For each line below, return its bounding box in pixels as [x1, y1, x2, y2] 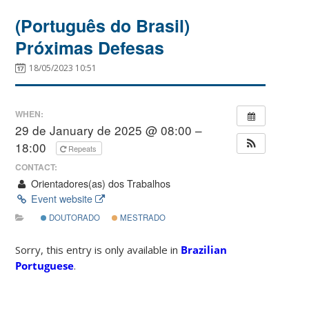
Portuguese [15, 259, 74, 273]
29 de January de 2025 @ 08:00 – [15, 121, 203, 139]
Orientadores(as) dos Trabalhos [28, 176, 170, 190]
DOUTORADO [47, 212, 101, 223]
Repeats [68, 143, 99, 154]
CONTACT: [15, 160, 58, 173]
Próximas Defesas [15, 34, 165, 60]
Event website [28, 191, 95, 206]
